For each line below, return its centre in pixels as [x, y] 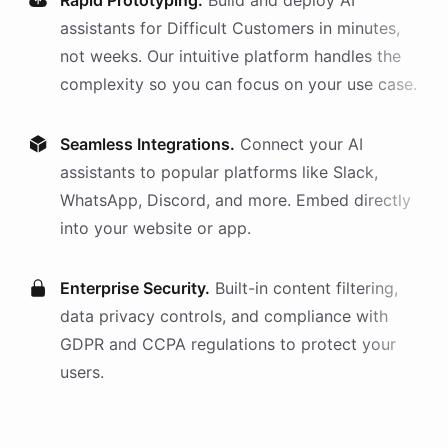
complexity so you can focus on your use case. [238, 84]
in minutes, [357, 28]
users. [82, 372]
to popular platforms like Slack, [256, 172]
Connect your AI [301, 144]
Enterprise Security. [135, 288]
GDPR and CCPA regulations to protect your [228, 344]
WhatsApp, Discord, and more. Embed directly [235, 200]
